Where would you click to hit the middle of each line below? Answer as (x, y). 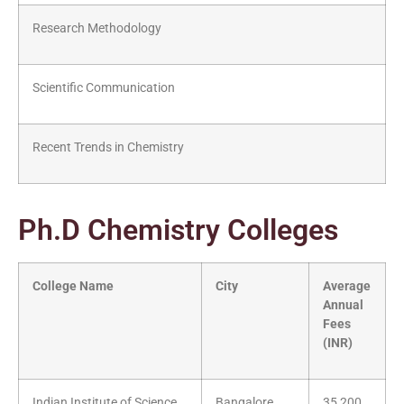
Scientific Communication (104, 88)
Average (347, 287)
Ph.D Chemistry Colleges (178, 230)
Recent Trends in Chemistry (108, 148)
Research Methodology (97, 29)
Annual (343, 306)
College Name (73, 287)
